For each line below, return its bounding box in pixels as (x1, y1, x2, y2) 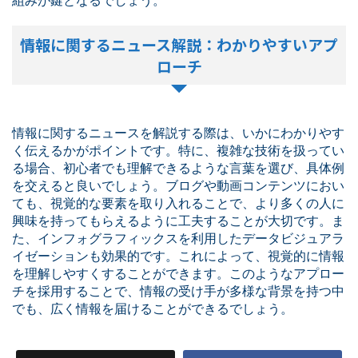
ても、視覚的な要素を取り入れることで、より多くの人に (12, 195, 344, 211)
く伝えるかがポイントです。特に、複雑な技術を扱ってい (12, 142, 344, 158)
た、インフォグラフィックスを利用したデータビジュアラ (12, 230, 344, 246)
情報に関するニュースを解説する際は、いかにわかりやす (12, 125, 344, 141)
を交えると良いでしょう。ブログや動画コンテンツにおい (12, 177, 344, 193)
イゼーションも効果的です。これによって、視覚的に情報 (12, 248, 344, 264)
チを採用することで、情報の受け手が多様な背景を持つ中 (12, 283, 344, 299)
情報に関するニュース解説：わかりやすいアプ (20, 34, 338, 55)
